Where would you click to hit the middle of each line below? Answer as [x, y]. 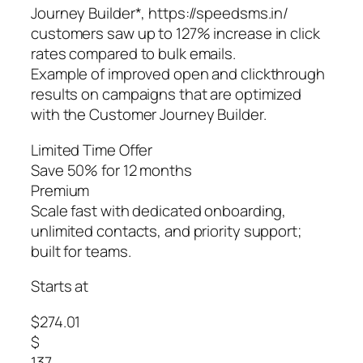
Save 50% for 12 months [111, 170]
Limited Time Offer [92, 149]
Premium [60, 190]
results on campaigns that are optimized [167, 94]
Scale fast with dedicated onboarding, [159, 210]
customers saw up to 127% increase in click [175, 34]
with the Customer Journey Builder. [149, 115]
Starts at [60, 286]
